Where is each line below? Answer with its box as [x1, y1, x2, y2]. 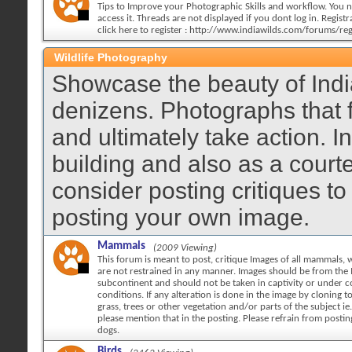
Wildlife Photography [54, 51, 167, 64]
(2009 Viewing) [153, 243, 217, 253]
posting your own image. [52, 204, 310, 230]
